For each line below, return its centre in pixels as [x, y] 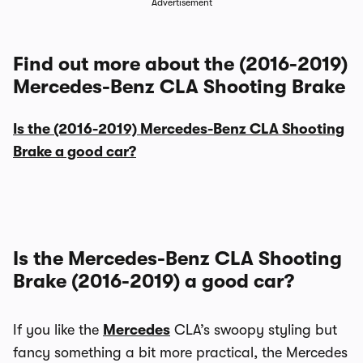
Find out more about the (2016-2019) [180, 64]
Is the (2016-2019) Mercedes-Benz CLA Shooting [179, 129]
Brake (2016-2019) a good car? [154, 281]
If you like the [58, 330]
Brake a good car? [75, 152]
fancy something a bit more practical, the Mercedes [180, 352]
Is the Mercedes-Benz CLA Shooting [177, 258]
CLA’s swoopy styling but [254, 330]
